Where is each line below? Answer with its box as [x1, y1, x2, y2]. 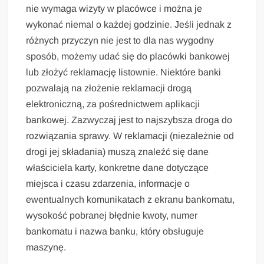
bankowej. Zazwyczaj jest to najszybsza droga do [26, 114, 233, 125]
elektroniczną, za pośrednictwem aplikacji [26, 98, 200, 109]
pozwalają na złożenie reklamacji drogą [26, 82, 192, 93]
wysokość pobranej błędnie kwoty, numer [26, 210, 198, 220]
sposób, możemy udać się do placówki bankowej [26, 51, 230, 61]
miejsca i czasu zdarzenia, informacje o [26, 178, 190, 189]
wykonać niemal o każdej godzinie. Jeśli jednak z [26, 19, 232, 29]
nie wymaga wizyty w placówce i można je [26, 3, 203, 14]
